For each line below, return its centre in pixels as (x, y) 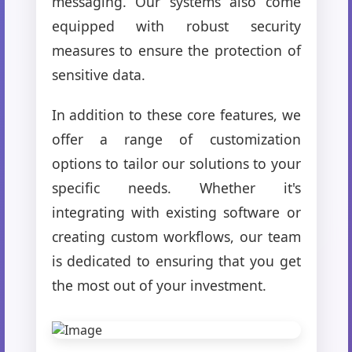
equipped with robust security (176, 26)
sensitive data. (98, 74)
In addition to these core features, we (176, 114)
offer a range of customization (176, 139)
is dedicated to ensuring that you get (176, 260)
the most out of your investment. (159, 285)
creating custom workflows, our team (176, 236)
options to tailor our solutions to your (176, 163)
